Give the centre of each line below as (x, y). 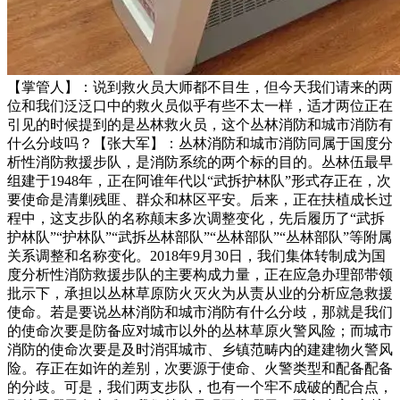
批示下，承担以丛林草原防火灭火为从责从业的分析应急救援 (200, 293)
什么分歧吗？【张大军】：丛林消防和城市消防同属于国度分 (200, 143)
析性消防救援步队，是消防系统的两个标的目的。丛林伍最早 (200, 162)
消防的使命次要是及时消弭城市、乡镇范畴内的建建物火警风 (200, 350)
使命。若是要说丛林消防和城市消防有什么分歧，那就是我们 (200, 312)
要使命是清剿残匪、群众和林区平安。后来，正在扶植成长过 (200, 200)
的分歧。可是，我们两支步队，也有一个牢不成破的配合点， (200, 387)
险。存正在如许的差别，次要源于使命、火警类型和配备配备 (200, 368)
